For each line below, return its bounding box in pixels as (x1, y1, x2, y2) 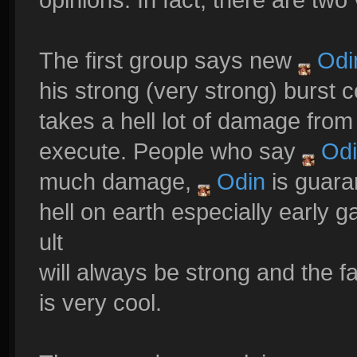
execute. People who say (39, 138, 302, 164)
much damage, (39, 168, 198, 194)
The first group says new (39, 47, 298, 73)
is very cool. (39, 289, 162, 316)
